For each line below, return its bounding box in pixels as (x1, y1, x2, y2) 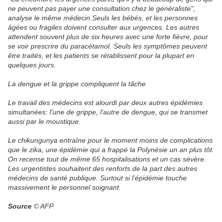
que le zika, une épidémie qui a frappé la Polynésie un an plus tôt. (8, 146, 214, 154)
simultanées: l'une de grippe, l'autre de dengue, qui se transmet (8, 108, 208, 116)
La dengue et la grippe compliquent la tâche (8, 80, 146, 88)
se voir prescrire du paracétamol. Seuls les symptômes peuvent (8, 42, 207, 51)
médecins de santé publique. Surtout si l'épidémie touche (8, 174, 187, 182)
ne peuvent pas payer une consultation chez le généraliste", (8, 4, 195, 13)
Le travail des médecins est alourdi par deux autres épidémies (8, 99, 203, 107)
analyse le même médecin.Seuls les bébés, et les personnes (8, 14, 198, 22)
